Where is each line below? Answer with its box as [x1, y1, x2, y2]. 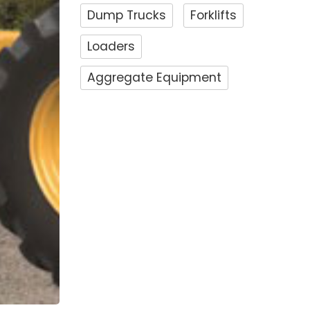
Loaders [87, 38, 135, 55]
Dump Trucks [87, 7, 166, 24]
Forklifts [190, 7, 237, 24]
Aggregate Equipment [87, 69, 221, 86]
